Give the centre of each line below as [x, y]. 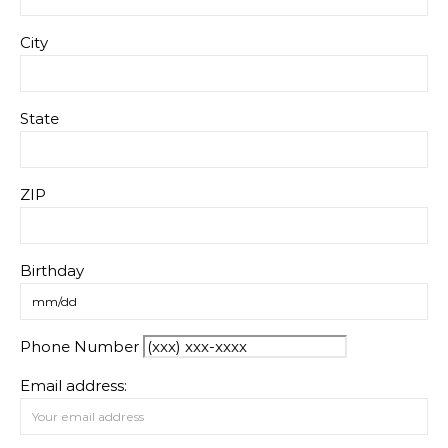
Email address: [73, 385]
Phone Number [79, 346]
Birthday [52, 270]
